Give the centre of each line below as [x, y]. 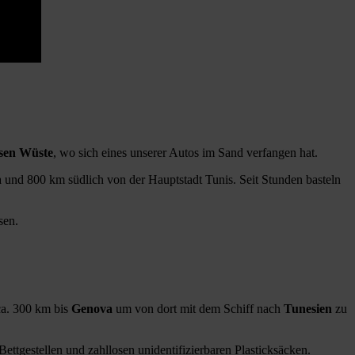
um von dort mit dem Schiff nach [198, 308]
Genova [92, 308]
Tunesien [308, 308]
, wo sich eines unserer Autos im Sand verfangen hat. [185, 152]
